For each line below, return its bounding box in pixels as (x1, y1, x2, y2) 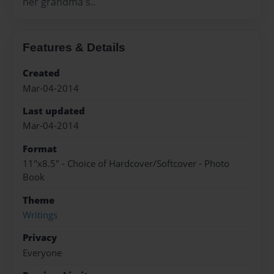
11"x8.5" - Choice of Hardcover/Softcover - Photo (23, 157, 229, 171)
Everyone (23, 246, 62, 259)
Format (23, 142, 57, 155)
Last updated (23, 105, 85, 118)
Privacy (23, 231, 57, 245)
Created (23, 67, 60, 80)
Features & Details (23, 40, 125, 54)
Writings (23, 209, 57, 221)
